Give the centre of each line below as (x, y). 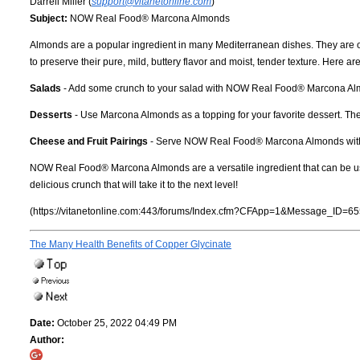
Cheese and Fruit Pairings (89, 142)
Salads (45, 89)
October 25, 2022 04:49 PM (116, 323)
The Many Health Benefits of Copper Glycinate (131, 245)
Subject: (49, 19)
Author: (47, 340)
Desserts (51, 115)
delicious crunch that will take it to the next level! (134, 185)
